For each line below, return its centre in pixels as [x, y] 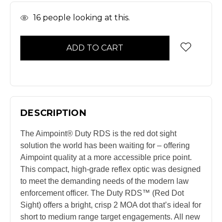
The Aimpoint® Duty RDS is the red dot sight [98, 133]
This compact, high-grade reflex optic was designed [111, 169]
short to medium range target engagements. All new [110, 217]
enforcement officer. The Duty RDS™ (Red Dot [102, 193]
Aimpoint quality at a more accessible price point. [106, 157]
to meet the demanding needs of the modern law [105, 181]
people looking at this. [85, 17]
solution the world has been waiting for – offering [105, 145]
